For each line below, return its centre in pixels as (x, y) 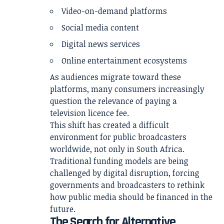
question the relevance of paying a (113, 101)
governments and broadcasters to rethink (127, 185)
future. (63, 209)
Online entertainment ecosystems (124, 60)
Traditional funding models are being (119, 161)
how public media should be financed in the (131, 197)
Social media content (100, 27)
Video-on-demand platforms (114, 11)
